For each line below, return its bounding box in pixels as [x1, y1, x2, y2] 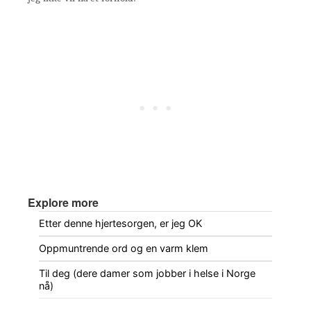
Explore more [28, 194, 99, 210]
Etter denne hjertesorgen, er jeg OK [39, 217, 202, 229]
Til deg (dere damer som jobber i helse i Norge [39, 267, 255, 279]
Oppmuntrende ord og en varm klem [39, 242, 208, 254]
